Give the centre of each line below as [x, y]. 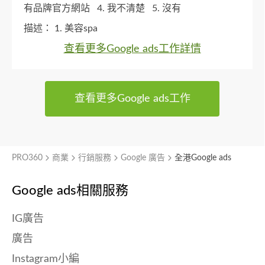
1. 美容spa [78, 28]
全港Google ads [203, 158]
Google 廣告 [143, 158]
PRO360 [27, 158]
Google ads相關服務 [70, 190]
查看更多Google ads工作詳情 [132, 49]
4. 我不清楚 [123, 8]
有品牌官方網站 [59, 8]
